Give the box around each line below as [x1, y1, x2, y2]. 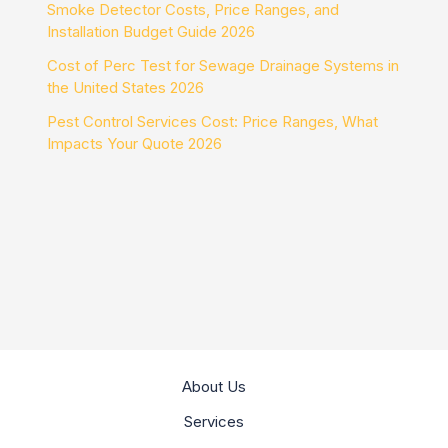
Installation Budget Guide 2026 [47, 21, 256, 41]
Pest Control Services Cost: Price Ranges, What [47, 111, 379, 131]
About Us [182, 377, 246, 396]
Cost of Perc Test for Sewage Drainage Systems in [47, 55, 400, 75]
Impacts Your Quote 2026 [47, 133, 223, 153]
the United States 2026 [47, 77, 205, 97]
